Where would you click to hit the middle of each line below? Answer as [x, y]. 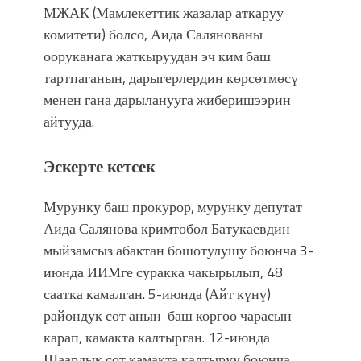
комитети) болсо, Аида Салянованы [153, 34]
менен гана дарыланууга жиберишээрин [167, 99]
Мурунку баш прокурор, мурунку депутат [173, 206]
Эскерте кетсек [100, 166]
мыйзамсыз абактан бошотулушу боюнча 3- [178, 250]
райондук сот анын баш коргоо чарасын [168, 315]
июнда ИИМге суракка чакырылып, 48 [163, 272]
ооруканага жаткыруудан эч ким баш [157, 56]
